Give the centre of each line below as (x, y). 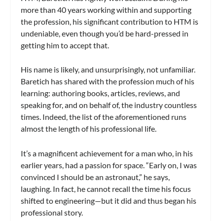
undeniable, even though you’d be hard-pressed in (105, 33)
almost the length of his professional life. (90, 129)
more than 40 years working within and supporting (106, 9)
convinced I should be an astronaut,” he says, (95, 177)
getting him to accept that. (65, 45)
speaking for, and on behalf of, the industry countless (109, 105)
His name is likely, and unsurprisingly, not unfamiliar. (108, 70)
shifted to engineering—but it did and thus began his (109, 200)
